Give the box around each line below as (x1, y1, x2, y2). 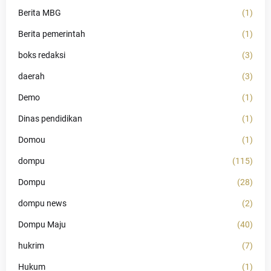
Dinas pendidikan (18, 113, 82, 123)
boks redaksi (18, 50, 65, 60)
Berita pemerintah (18, 28, 85, 39)
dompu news (18, 198, 67, 208)
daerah (18, 71, 45, 81)
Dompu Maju (18, 219, 66, 229)
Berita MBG (18, 7, 61, 18)
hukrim (18, 240, 44, 250)
